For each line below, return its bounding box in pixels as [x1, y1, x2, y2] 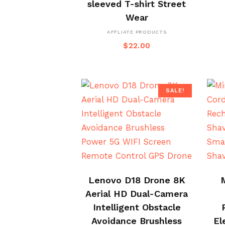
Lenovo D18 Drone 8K [88, 174, 185, 185]
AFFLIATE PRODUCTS [106, 29, 167, 35]
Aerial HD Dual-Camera [85, 188, 188, 199]
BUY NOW [126, 169, 159, 176]
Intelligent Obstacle [92, 201, 181, 212]
